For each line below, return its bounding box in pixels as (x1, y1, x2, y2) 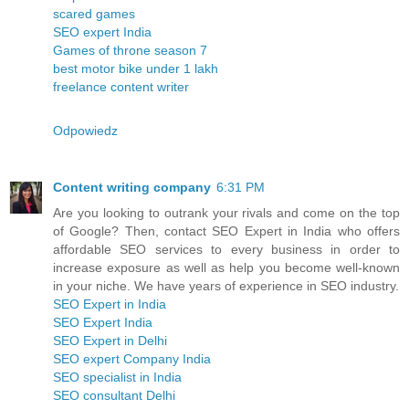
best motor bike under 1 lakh (53, 61, 218, 77)
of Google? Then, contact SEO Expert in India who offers (53, 224, 400, 239)
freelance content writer (53, 79, 189, 95)
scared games (53, 6, 135, 22)
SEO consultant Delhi (53, 388, 175, 404)
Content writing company (53, 180, 211, 195)
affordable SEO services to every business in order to (53, 242, 400, 257)
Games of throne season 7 (53, 43, 207, 58)
